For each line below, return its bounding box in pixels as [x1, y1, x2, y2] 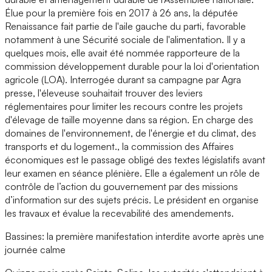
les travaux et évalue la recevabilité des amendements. [5, 207, 234, 220]
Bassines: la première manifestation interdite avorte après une [5, 230, 264, 243]
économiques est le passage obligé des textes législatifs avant [5, 154, 265, 166]
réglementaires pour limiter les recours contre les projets [5, 100, 243, 113]
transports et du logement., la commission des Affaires [5, 140, 234, 153]
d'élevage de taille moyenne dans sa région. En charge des [5, 114, 253, 126]
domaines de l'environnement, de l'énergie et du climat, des [5, 127, 256, 140]
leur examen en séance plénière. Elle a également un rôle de [5, 167, 260, 180]
